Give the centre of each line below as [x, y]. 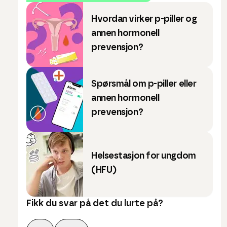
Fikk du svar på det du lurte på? [95, 204]
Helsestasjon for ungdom [144, 156]
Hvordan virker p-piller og [144, 20]
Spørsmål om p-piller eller [144, 84]
